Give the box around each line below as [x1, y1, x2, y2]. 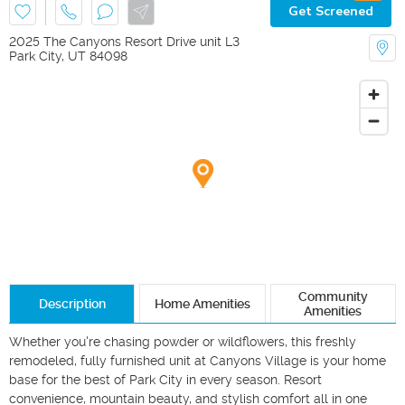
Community [297, 288, 368, 304]
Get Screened [288, 2, 373, 20]
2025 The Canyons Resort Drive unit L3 [9, 33, 240, 49]
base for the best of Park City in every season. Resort [9, 372, 322, 387]
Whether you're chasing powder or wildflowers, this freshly [9, 334, 356, 349]
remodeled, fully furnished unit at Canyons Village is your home [9, 353, 386, 368]
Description [38, 296, 106, 311]
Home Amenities [154, 296, 250, 311]
